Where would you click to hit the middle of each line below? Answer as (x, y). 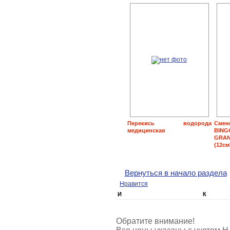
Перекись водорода (169, 123)
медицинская (146, 130)
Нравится (134, 184)
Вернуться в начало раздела (176, 172)
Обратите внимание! (155, 221)
